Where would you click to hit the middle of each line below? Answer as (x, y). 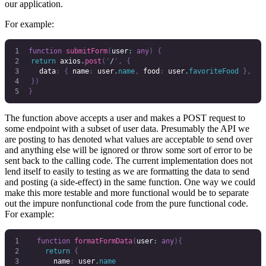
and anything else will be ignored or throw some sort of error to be (129, 150)
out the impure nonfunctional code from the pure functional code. (126, 204)
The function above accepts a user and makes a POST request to (125, 118)
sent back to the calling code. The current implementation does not (129, 161)
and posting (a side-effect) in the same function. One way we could (130, 182)
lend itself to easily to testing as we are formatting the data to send (127, 172)
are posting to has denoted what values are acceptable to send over (129, 140)
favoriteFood (213, 71)
